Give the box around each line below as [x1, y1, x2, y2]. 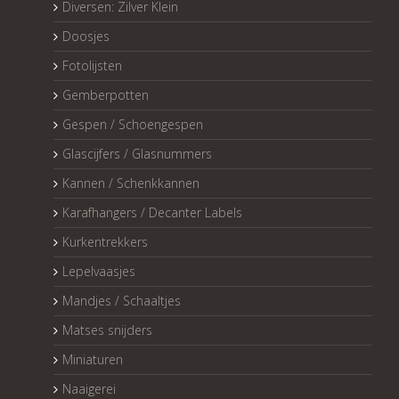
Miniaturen [62, 351, 123, 369]
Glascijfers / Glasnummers [62, 145, 212, 163]
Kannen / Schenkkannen [62, 175, 199, 192]
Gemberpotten [62, 86, 149, 104]
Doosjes [62, 28, 110, 45]
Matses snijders [62, 322, 152, 339]
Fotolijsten [62, 57, 122, 75]
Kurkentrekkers [62, 233, 148, 251]
